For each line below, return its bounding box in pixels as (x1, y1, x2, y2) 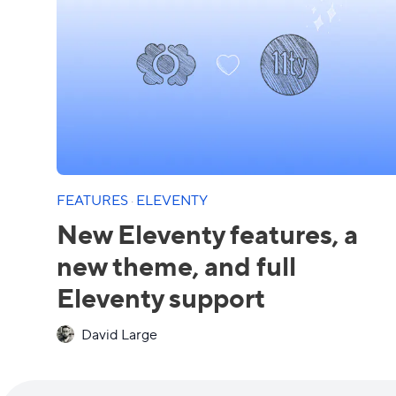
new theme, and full (57, 247, 296, 283)
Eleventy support (57, 278, 265, 315)
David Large (81, 324, 157, 343)
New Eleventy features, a (57, 215, 358, 251)
